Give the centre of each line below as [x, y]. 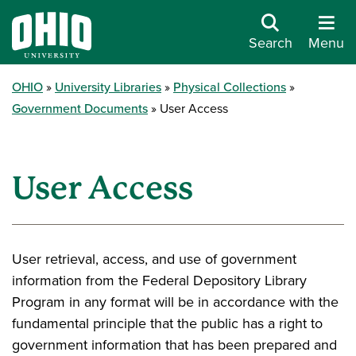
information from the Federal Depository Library [159, 281]
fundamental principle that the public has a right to [167, 323]
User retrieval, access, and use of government [154, 259]
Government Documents [80, 108]
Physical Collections [230, 87]
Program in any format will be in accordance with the [175, 302]
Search [271, 43]
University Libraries [108, 87]
